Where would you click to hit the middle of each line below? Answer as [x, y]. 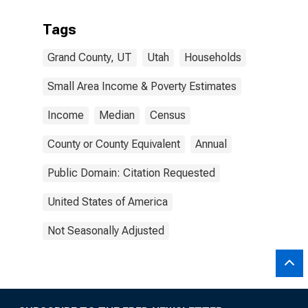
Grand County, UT [90, 57]
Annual [211, 144]
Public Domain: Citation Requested [131, 173]
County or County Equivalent [114, 144]
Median [117, 115]
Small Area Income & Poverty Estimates [142, 86]
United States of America [108, 202]
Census [168, 115]
